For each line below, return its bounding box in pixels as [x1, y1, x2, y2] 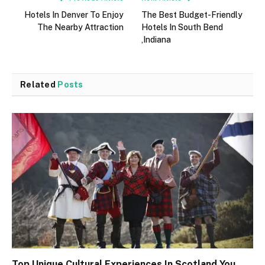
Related [20, 79, 58, 89]
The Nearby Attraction [37, 22, 124, 32]
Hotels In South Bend [141, 22, 223, 32]
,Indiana [141, 34, 171, 44]
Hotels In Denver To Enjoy [24, 9, 124, 20]
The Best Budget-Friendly [141, 9, 243, 20]
